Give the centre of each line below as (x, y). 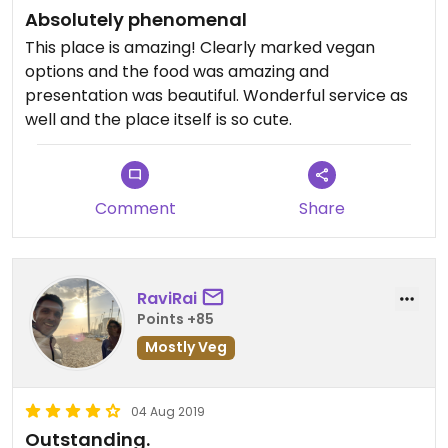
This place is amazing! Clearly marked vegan (200, 48)
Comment (135, 209)
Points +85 (175, 318)
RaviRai (167, 298)
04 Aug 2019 (168, 412)
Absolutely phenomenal (136, 20)
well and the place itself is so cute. (158, 120)
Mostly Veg (186, 346)
